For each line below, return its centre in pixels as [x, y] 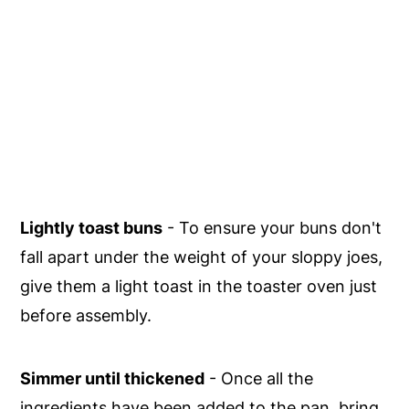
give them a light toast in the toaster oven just [199, 287]
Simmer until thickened [113, 379]
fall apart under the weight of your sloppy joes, [202, 257]
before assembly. [86, 316]
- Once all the [259, 379]
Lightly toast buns [92, 228]
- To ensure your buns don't [273, 228]
